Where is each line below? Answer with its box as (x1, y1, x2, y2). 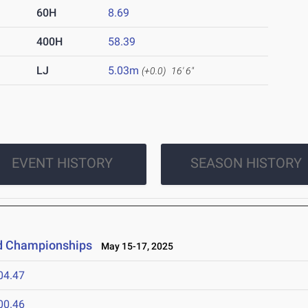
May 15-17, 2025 (95, 241, 174, 252)
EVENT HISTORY (11, 155, 113, 172)
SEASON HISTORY (190, 155, 302, 172)
